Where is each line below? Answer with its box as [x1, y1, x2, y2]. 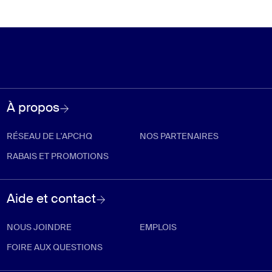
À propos [7, 102, 60, 115]
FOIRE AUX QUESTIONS [7, 243, 103, 253]
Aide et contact [7, 193, 97, 206]
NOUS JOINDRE [7, 223, 72, 233]
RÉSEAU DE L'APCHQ [7, 132, 93, 141]
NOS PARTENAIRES [139, 132, 219, 141]
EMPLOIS [139, 223, 177, 233]
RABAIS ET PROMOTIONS [7, 152, 109, 161]
